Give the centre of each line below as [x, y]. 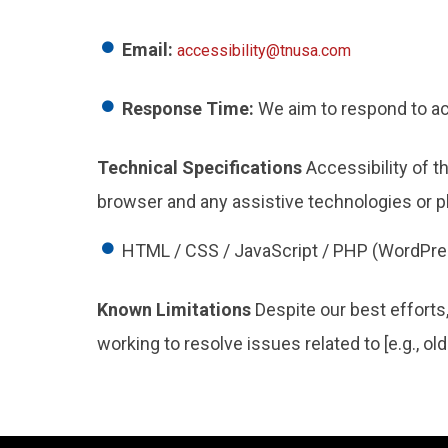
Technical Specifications [199, 167]
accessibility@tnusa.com [264, 50]
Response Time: [188, 108]
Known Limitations [174, 309]
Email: [147, 49]
